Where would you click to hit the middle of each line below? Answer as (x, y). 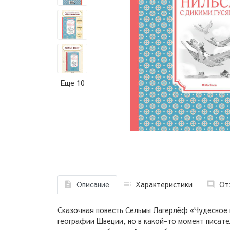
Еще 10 (72, 82)
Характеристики (164, 184)
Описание (93, 184)
